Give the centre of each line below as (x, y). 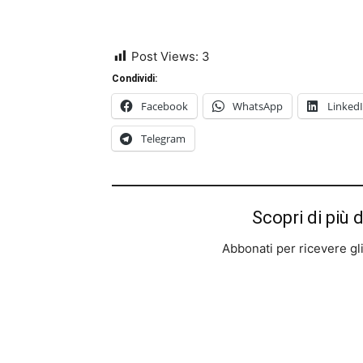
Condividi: (135, 79)
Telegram (163, 139)
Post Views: (165, 56)
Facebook (164, 106)
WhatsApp (258, 106)
